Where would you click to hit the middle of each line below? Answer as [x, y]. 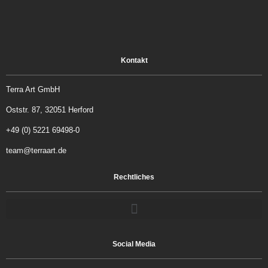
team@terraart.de [36, 150]
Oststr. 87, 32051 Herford [50, 110]
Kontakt [134, 60]
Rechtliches [134, 177]
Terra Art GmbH [33, 89]
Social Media [134, 244]
